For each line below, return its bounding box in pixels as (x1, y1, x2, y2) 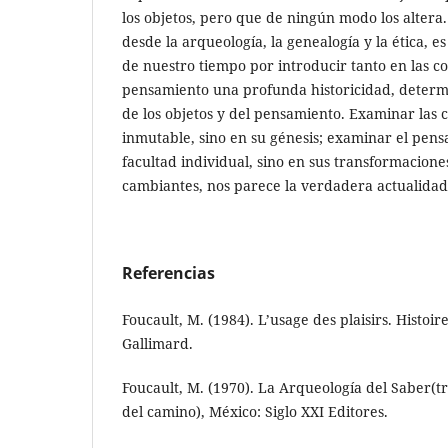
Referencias (122, 261, 215, 284)
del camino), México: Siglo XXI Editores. (122, 401, 388, 421)
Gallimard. (122, 333, 193, 353)
